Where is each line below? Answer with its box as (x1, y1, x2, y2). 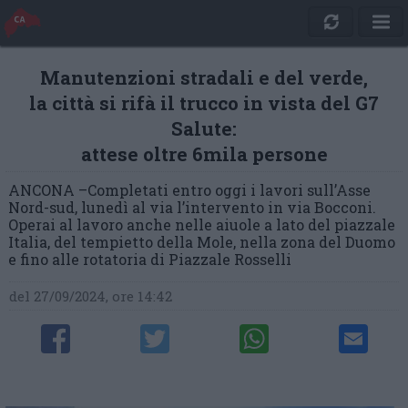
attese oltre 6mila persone (80, 141, 328, 167)
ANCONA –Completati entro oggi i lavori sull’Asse (8, 180, 371, 199)
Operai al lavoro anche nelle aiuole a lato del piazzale (8, 215, 395, 234)
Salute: (171, 116, 237, 141)
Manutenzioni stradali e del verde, (40, 65, 368, 90)
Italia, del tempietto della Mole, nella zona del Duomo (8, 232, 395, 251)
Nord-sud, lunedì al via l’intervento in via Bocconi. (8, 198, 376, 217)
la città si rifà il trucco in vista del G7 (29, 90, 379, 116)
